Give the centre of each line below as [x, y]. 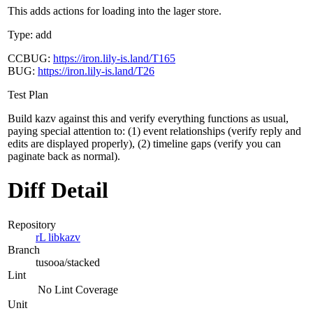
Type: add [30, 34]
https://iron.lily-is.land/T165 [114, 58]
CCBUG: [30, 58]
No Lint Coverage [78, 289]
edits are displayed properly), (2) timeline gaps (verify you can [144, 143]
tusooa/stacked [68, 262]
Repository [32, 224]
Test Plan [28, 94]
